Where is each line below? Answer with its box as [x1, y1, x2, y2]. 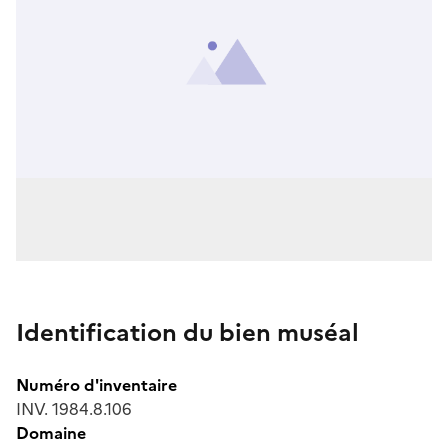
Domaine [16, 420, 86, 445]
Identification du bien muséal [16, 314, 359, 351]
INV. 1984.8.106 [16, 396, 132, 421]
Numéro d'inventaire [16, 372, 177, 397]
